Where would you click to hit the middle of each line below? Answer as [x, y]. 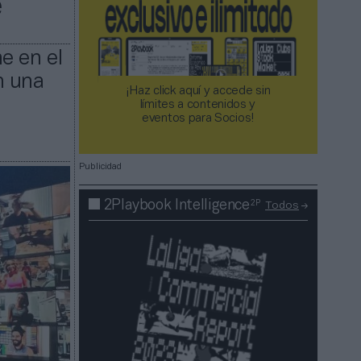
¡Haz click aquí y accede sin [198, 91]
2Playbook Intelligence [177, 205]
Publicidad [100, 167]
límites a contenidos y [198, 105]
